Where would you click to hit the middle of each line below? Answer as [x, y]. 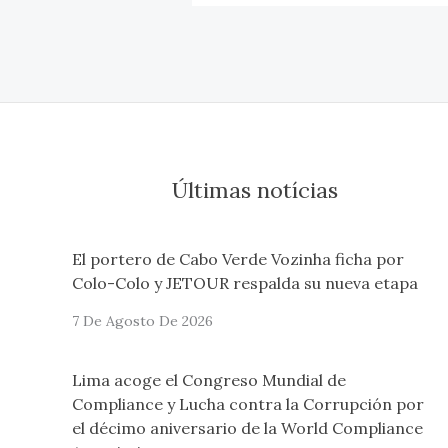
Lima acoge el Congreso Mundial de [209, 379]
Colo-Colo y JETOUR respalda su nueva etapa [245, 282]
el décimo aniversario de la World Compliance [247, 427]
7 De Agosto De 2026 [142, 320]
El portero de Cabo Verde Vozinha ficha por [238, 258]
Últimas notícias [255, 190]
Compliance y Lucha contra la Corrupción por [248, 403]
